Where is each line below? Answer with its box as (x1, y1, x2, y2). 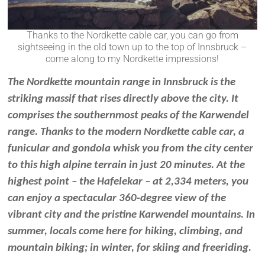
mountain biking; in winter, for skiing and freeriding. (8, 242, 252, 254)
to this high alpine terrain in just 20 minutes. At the (8, 159, 245, 171)
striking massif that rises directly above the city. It (8, 93, 239, 105)
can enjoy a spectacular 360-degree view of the (8, 192, 227, 204)
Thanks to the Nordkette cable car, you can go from (26, 29, 238, 41)
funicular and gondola (8, 143, 111, 154)
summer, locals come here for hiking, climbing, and (8, 225, 243, 237)
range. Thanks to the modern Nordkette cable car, (8, 126, 239, 138)
